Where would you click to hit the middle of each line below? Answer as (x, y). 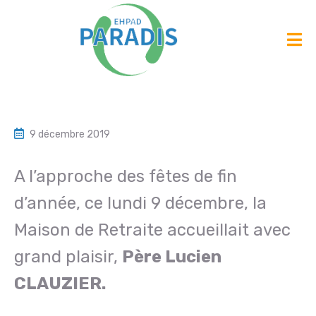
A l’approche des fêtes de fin (126, 176)
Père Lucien (172, 256)
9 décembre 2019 (70, 134)
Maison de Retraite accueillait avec (152, 230)
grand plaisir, (68, 256)
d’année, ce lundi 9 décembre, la (140, 203)
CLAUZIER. (60, 283)
